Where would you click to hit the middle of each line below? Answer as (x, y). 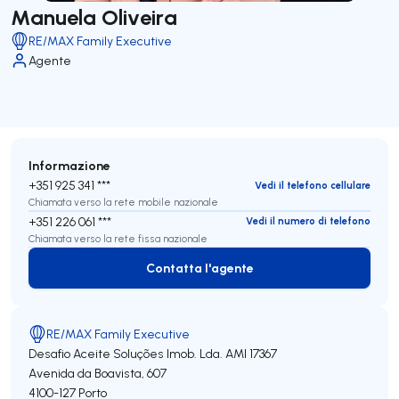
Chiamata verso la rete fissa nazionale (118, 238)
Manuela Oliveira (94, 16)
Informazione (69, 165)
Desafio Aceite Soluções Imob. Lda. (126, 354)
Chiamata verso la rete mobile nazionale (123, 202)
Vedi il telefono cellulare (313, 185)
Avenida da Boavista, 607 (98, 373)
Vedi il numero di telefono (308, 221)
